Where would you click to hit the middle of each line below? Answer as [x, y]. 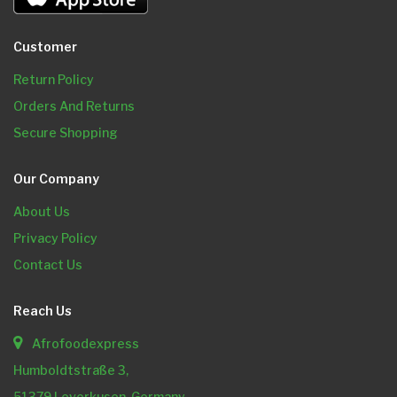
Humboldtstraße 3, [71, 370]
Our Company [56, 179]
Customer [45, 47]
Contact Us [48, 265]
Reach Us [43, 311]
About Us [42, 212]
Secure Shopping [66, 133]
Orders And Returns [74, 106]
